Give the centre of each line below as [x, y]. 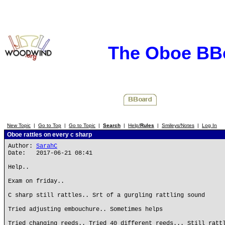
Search [112, 125]
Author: [22, 146]
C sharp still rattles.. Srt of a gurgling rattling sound [106, 195]
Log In [209, 125]
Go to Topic [82, 125]
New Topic [19, 125]
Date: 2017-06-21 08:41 [50, 153]
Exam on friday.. [36, 181]
